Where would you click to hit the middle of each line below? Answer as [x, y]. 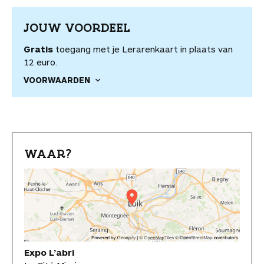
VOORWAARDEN [57, 80]
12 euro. [40, 62]
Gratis [38, 49]
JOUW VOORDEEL [77, 27]
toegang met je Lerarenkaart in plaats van [143, 49]
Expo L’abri [49, 253]
